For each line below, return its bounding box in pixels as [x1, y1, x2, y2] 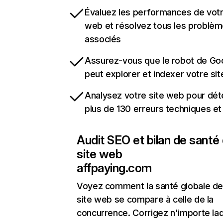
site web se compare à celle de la [77, 194, 214, 205]
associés [85, 34, 121, 45]
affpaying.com [77, 161, 152, 176]
